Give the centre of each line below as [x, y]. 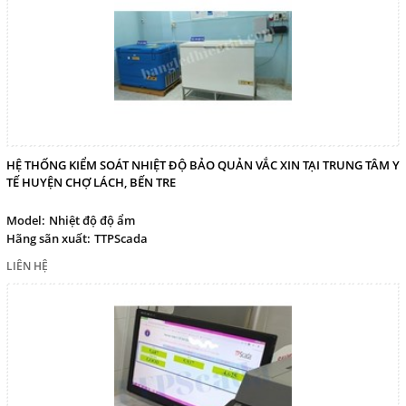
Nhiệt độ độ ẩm [92, 220]
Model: [26, 220]
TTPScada [121, 238]
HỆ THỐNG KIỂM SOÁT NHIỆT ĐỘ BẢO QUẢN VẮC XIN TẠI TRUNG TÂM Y [203, 164]
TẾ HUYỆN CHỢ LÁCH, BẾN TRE [91, 182]
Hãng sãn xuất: [48, 238]
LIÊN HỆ [27, 266]
